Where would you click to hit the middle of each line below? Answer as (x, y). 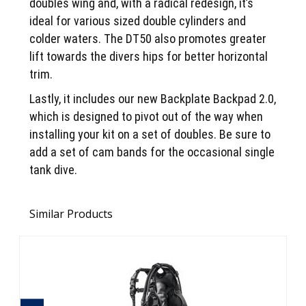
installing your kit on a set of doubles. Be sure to (150, 135)
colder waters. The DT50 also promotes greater (148, 39)
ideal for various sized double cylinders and (138, 21)
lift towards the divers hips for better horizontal (149, 57)
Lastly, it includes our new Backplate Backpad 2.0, (153, 99)
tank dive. (54, 170)
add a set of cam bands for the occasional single (152, 152)
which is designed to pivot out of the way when (147, 117)
